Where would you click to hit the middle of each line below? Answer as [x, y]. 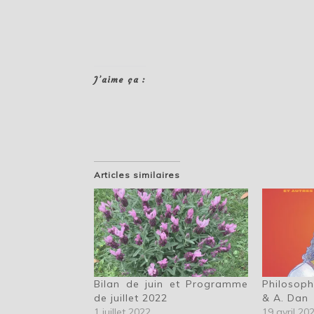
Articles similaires [137, 175]
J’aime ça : [120, 80]
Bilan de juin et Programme [171, 284]
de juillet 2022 [131, 298]
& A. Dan [286, 298]
